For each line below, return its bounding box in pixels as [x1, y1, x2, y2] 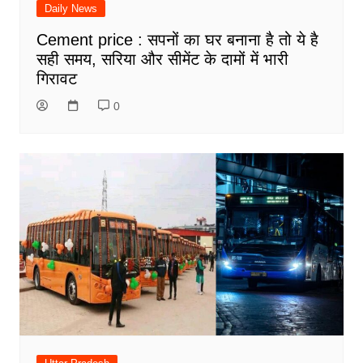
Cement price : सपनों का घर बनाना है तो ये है [36, 31, 318, 49]
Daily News [44, 2, 97, 15]
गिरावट [36, 70, 77, 88]
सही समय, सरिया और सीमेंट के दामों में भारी [36, 50, 288, 69]
